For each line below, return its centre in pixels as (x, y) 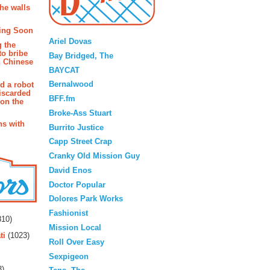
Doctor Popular (77, 184)
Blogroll (102, 31)
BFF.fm (62, 99)
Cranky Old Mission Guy (94, 156)
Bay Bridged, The (81, 55)
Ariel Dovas (70, 42)
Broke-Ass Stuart (80, 113)
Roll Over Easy (77, 242)
